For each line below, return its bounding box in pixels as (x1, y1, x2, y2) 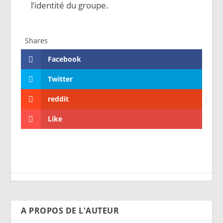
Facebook (48, 54, 82, 64)
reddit (48, 94, 69, 104)
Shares (25, 35, 48, 45)
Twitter (48, 74, 73, 84)
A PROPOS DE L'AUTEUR (21, 205, 119, 216)
